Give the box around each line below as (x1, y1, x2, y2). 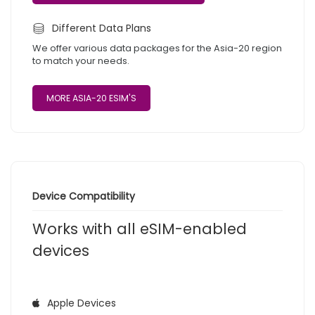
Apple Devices (47, 295, 116, 310)
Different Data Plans (52, 20, 151, 35)
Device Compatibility (32, 188, 135, 203)
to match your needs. (32, 53, 129, 67)
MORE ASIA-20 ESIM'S (46, 91, 136, 104)
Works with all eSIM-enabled (32, 218, 247, 239)
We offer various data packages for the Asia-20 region (32, 41, 282, 55)
